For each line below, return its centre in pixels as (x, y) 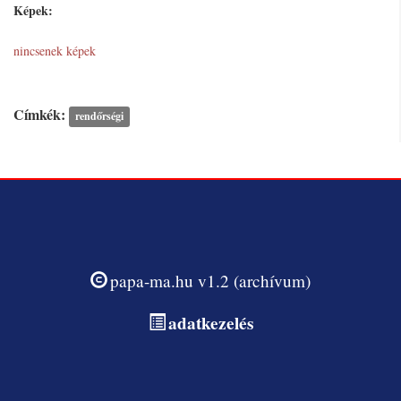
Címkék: (39, 114)
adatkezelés (210, 323)
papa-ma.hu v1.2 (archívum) (210, 281)
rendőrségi (100, 116)
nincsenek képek (55, 51)
